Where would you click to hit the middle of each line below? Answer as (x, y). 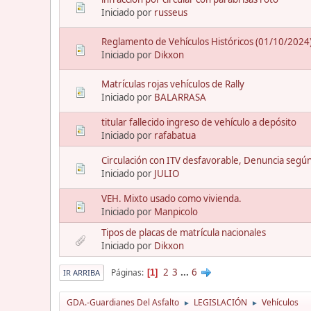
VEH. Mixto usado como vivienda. (171, 199)
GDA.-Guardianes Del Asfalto (123, 303)
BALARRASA (180, 98)
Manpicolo (176, 212)
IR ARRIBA (82, 273)
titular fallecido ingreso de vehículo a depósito (199, 123)
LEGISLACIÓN (220, 303)
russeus (171, 13)
